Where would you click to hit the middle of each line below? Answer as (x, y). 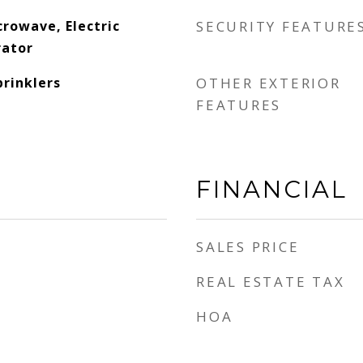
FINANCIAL (272, 189)
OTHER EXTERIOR (269, 83)
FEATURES (239, 105)
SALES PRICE (248, 247)
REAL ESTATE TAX (271, 282)
